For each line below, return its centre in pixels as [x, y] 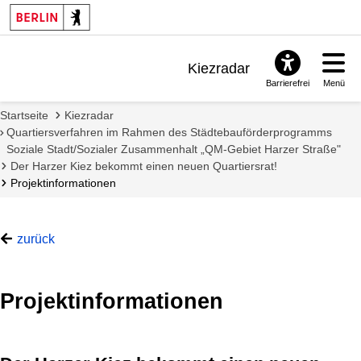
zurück [35, 239]
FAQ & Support [201, 120]
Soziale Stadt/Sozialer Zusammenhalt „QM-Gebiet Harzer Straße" [174, 149]
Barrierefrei [288, 83]
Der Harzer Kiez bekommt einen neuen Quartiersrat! [144, 166]
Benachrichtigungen [186, 94]
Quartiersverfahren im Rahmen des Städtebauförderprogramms [170, 132]
